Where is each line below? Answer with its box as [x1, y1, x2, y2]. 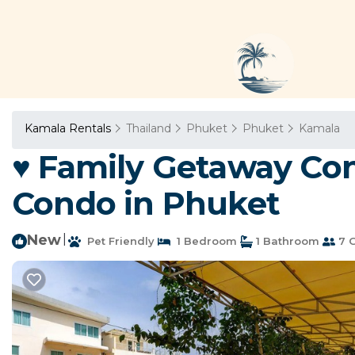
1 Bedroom [170, 235, 237, 247]
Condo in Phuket [12, 184, 281, 223]
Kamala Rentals [25, 121, 114, 136]
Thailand [126, 121, 171, 136]
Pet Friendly [81, 235, 155, 247]
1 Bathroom [253, 235, 319, 247]
